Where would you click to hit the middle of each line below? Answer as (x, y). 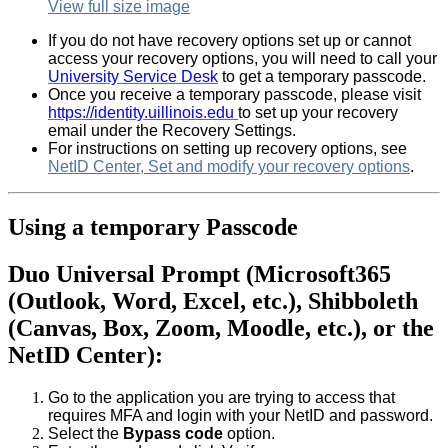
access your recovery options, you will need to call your (242, 59)
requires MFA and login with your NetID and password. (240, 415)
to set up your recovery (318, 113)
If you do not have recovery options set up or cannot (229, 41)
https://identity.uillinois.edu (143, 113)
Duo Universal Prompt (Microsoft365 (199, 274)
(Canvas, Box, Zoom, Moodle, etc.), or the (221, 328)
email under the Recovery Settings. (172, 131)
